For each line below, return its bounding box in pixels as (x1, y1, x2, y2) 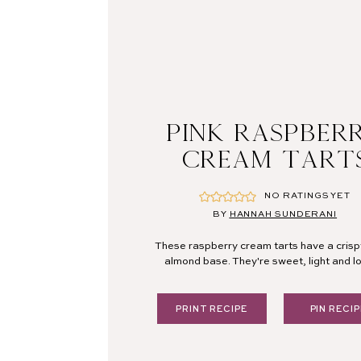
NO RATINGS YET (264, 192, 351, 201)
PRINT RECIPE (176, 305, 247, 314)
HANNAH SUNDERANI (229, 210, 338, 219)
